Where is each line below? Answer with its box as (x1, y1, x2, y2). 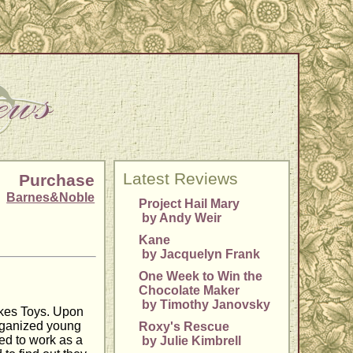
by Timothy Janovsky (139, 298, 271, 312)
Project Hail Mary (139, 197, 240, 211)
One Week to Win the (139, 269, 263, 284)
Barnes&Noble (6, 191, 95, 205)
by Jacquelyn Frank (139, 247, 261, 262)
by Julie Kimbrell (139, 334, 242, 348)
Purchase (19, 171, 95, 191)
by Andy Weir (139, 211, 222, 225)
